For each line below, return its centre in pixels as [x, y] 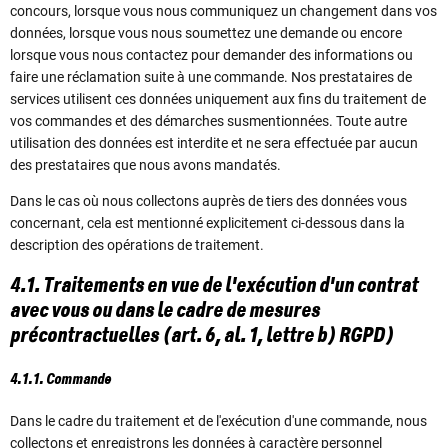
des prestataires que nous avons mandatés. [145, 165]
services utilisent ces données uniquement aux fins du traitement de [218, 99]
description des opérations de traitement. [137, 245]
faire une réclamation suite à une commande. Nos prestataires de [211, 77]
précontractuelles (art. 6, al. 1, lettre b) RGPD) [202, 336]
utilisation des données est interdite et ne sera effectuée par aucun [214, 143]
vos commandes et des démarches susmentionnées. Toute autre [208, 121]
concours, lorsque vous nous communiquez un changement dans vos [223, 11]
